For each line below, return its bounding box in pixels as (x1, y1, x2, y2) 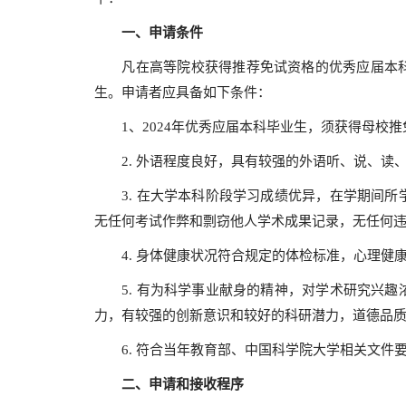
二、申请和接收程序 (108, 377, 257, 391)
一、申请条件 (121, 25, 203, 40)
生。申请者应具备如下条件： (94, 85, 271, 100)
